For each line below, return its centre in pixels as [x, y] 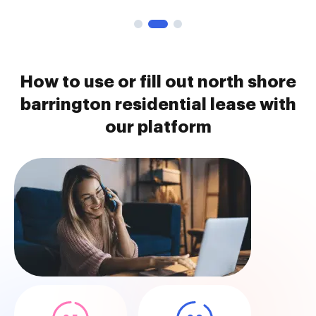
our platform [158, 127]
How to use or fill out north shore [158, 82]
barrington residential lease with [158, 104]
